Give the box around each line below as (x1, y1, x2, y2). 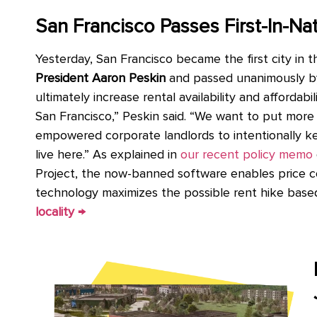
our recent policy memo (180, 148, 313, 161)
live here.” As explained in (35, 148, 180, 161)
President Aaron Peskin (35, 71, 166, 85)
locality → (35, 205, 88, 219)
